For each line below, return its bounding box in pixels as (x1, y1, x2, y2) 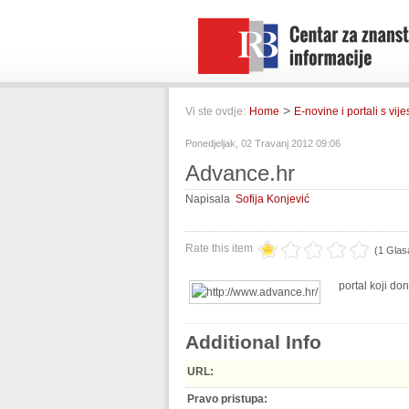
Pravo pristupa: (187, 393, 267, 405)
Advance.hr (185, 161, 295, 185)
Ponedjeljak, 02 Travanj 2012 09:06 (185, 138, 341, 149)
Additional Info (185, 331, 321, 352)
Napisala (185, 193, 236, 205)
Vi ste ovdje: (185, 105, 246, 118)
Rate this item (185, 242, 253, 255)
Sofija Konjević (236, 193, 309, 205)
